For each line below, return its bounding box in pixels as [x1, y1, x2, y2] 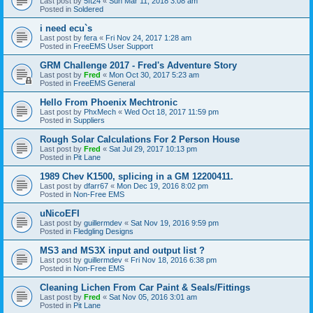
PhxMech [84, 107, 116, 116]
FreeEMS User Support [73, 41, 153, 50]
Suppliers [73, 115, 105, 124]
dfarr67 [84, 181, 108, 190]
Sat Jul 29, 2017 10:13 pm [109, 144, 197, 153]
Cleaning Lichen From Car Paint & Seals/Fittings [40, 282, 250, 293]
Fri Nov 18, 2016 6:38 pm [131, 255, 217, 264]
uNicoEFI [40, 208, 80, 219]
